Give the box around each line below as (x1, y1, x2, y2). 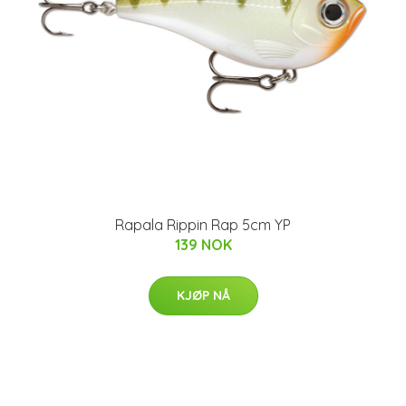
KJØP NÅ (176, 287, 230, 304)
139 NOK (174, 236, 232, 254)
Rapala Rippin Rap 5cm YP (115, 216, 291, 234)
